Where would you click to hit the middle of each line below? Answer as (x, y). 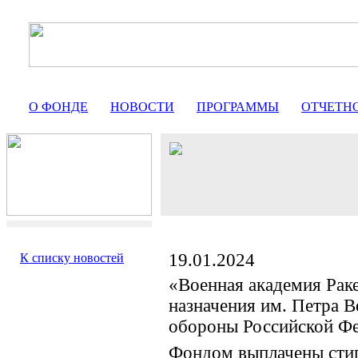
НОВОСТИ (142, 107)
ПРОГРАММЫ (238, 107)
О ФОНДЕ (58, 107)
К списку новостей (72, 258)
